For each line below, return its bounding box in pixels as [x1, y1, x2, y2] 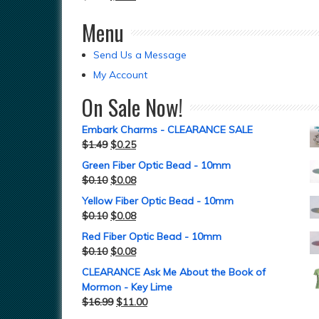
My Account [93, 68, 147, 81]
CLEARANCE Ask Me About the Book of [82, 266, 266, 278]
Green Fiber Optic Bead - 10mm [82, 159, 231, 172]
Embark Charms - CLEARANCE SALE [82, 123, 253, 136]
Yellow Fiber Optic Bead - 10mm [82, 194, 234, 207]
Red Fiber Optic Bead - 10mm [82, 230, 221, 243]
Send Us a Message [93, 48, 187, 61]
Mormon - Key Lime [82, 281, 172, 293]
